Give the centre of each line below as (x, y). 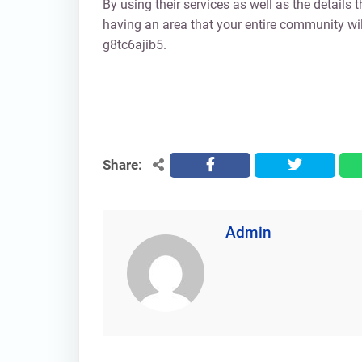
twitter (306, 165)
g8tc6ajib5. (134, 44)
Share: (122, 164)
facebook (232, 165)
